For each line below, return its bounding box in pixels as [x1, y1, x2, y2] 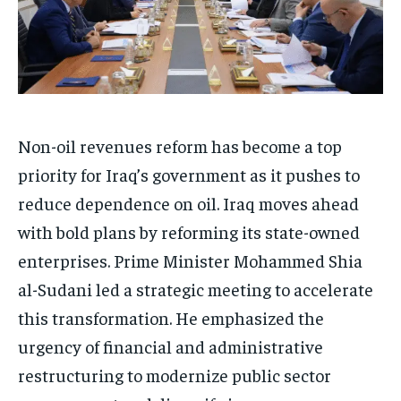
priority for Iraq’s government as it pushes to [18, 163, 360, 186]
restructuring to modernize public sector [18, 363, 331, 387]
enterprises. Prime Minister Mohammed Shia [18, 249, 363, 272]
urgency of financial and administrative [18, 335, 323, 358]
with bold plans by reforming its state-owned [18, 220, 360, 243]
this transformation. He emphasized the [18, 306, 324, 329]
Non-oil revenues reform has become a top [18, 134, 342, 158]
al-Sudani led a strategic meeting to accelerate [18, 277, 373, 301]
